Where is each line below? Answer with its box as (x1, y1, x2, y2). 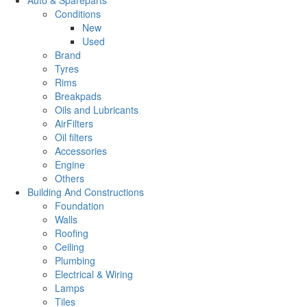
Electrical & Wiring (55, 267, 133, 281)
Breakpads (55, 88, 101, 103)
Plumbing (55, 253, 95, 267)
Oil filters (55, 130, 93, 144)
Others (55, 171, 84, 185)
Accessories (55, 143, 107, 158)
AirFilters (55, 116, 93, 130)
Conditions (55, 6, 101, 21)
